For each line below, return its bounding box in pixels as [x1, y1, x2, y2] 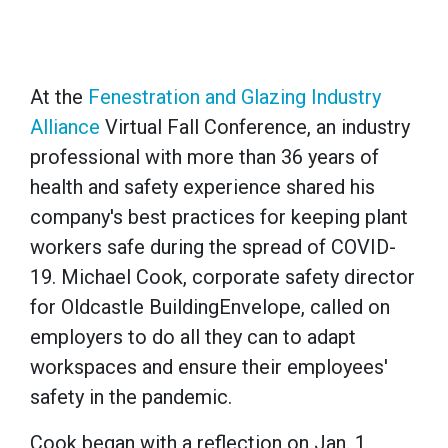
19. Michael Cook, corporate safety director [30, 265, 415, 290]
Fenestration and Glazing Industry [88, 85, 381, 110]
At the [30, 85, 88, 110]
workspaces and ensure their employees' [30, 355, 388, 380]
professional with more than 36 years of [30, 145, 379, 170]
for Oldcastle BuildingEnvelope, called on [30, 295, 390, 320]
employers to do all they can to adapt [30, 325, 356, 350]
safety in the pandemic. [30, 385, 232, 410]
